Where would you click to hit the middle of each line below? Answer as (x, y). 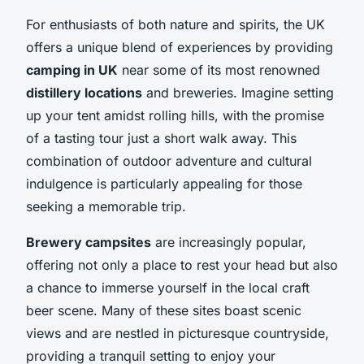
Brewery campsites (89, 242)
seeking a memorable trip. (106, 206)
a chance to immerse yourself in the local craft (168, 287)
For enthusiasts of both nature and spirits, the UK (175, 24)
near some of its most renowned (219, 69)
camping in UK (72, 69)
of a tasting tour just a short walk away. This (161, 138)
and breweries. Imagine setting (238, 92)
